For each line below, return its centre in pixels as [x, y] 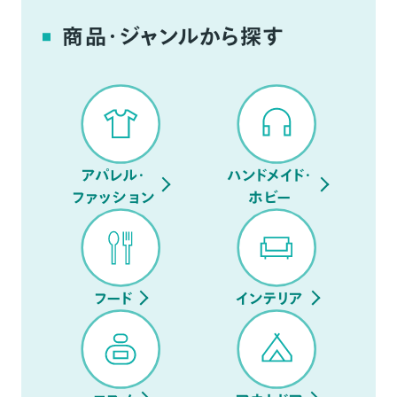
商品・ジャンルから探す [173, 37]
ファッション [113, 197]
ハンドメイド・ [270, 175]
